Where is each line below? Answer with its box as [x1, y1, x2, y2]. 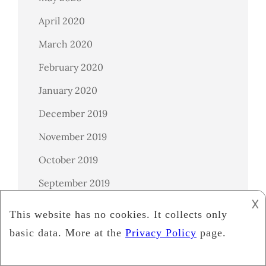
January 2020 [39, 84, 97, 96]
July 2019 [39, 223, 78, 235]
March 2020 [39, 37, 93, 50]
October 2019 [39, 153, 98, 166]
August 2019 [39, 199, 92, 212]
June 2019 [39, 246, 82, 258]
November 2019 [39, 130, 107, 142]
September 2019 [39, 176, 110, 189]
